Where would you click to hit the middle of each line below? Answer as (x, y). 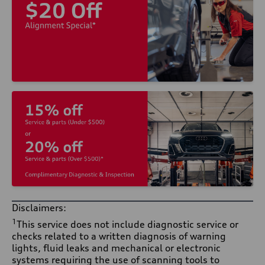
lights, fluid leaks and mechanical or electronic (116, 248)
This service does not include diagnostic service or (127, 224)
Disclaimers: (39, 207)
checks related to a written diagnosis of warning (119, 236)
